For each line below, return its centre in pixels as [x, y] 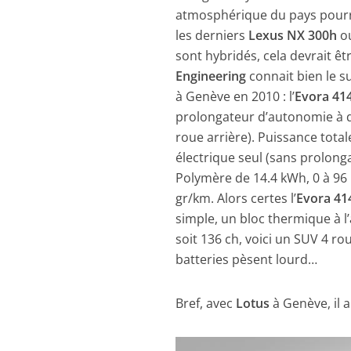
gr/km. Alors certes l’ [236, 198]
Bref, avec [206, 303]
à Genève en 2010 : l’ [235, 96]
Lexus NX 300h [293, 35]
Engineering [211, 76]
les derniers [212, 35]
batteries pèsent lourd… [247, 259]
